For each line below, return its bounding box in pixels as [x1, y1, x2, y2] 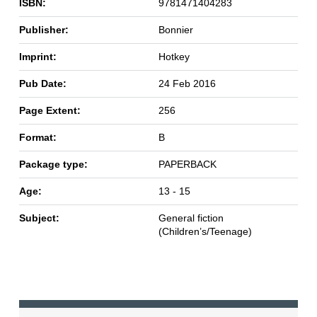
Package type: [18, 158, 88, 171]
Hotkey [158, 51, 190, 63]
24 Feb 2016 [158, 78, 216, 90]
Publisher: [18, 24, 69, 36]
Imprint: [18, 51, 57, 63]
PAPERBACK [158, 158, 217, 171]
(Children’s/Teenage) [158, 226, 252, 238]
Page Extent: [18, 105, 81, 117]
